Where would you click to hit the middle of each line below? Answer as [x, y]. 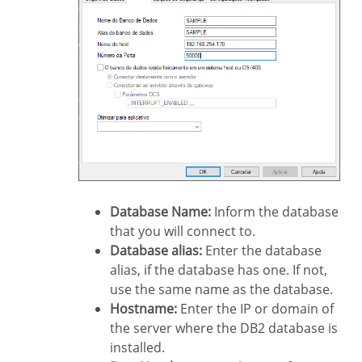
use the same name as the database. [221, 290]
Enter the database [262, 251]
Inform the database [275, 212]
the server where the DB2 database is [224, 328]
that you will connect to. [183, 232]
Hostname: [148, 309]
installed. [137, 348]
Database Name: [165, 212]
